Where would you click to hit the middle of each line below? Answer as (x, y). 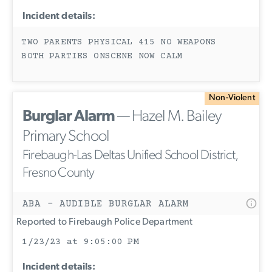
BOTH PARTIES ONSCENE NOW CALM (102, 56)
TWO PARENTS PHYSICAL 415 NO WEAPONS (119, 42)
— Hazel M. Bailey (168, 117)
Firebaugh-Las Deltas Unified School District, (131, 155)
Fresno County (59, 173)
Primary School (66, 137)
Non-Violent (232, 98)
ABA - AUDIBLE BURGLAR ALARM (106, 204)
